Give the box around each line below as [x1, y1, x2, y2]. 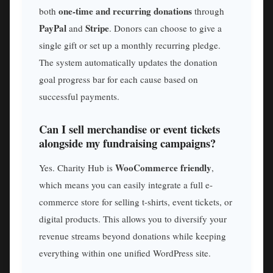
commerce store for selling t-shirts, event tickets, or [39, 195, 232, 208]
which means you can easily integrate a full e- [39, 178, 213, 191]
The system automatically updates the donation [39, 56, 218, 69]
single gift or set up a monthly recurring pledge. [39, 39, 221, 52]
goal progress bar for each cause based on [39, 73, 198, 86]
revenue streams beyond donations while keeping [39, 229, 226, 242]
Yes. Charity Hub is [39, 161, 115, 174]
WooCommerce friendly [115, 160, 211, 174]
